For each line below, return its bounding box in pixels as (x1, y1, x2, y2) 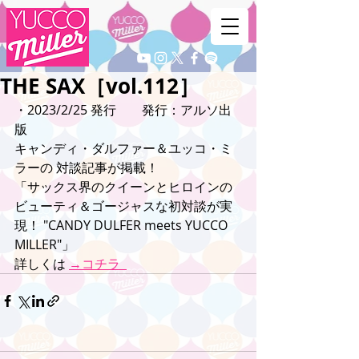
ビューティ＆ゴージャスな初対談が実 (14, 197, 232, 215)
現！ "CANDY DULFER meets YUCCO (14, 216, 231, 234)
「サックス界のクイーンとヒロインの (14, 178, 236, 196)
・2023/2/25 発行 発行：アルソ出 (14, 101, 232, 119)
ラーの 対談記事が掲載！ (14, 159, 159, 176)
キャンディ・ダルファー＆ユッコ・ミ (14, 139, 232, 157)
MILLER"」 (14, 236, 75, 253)
